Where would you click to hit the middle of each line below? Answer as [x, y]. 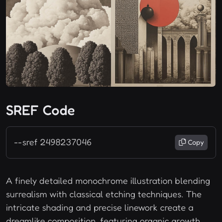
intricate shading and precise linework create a [100, 208]
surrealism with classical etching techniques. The [104, 194]
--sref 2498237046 [53, 142]
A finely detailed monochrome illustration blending [108, 181]
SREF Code [40, 110]
